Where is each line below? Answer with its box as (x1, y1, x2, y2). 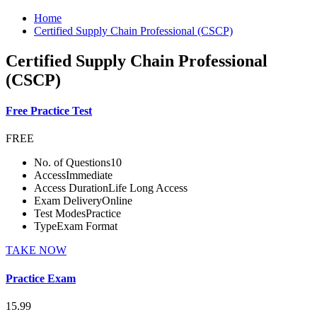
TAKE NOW (6, 244, 67, 257)
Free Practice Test (6, 105, 92, 117)
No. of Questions (34, 156, 110, 169)
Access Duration (34, 182, 108, 195)
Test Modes (34, 207, 86, 220)
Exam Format (57, 220, 117, 233)
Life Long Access (108, 182, 188, 195)
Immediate (66, 169, 113, 182)
